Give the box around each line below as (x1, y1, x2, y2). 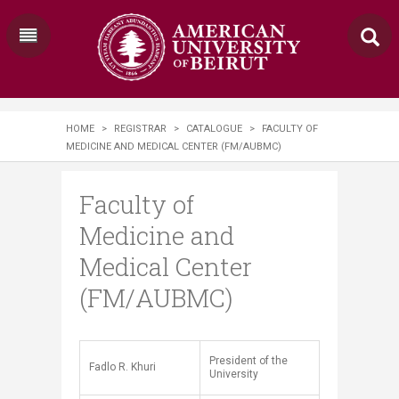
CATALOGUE (186, 123, 242, 134)
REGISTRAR (114, 123, 167, 134)
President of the (209, 354, 288, 367)
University (209, 368, 258, 380)
